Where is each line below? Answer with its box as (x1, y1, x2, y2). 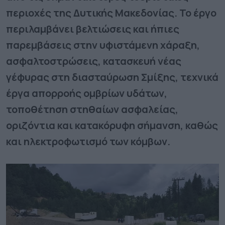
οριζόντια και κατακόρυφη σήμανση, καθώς (6, 118, 218, 132)
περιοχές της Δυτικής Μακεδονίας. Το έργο (6, 6, 216, 20)
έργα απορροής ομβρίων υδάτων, (6, 86, 167, 100)
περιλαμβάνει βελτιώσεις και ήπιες (6, 22, 179, 36)
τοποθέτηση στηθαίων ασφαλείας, (6, 102, 178, 116)
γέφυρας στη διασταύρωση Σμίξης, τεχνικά (6, 70, 218, 84)
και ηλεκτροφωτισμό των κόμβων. (6, 134, 170, 148)
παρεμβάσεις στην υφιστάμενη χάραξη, (6, 38, 200, 52)
